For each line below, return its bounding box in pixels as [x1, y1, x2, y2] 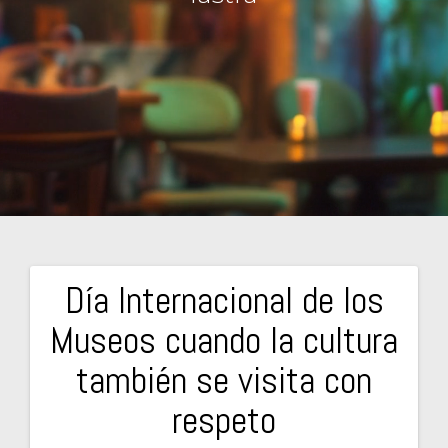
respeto [172, 396, 276, 444]
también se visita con [76, 356, 372, 404]
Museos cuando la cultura [50, 316, 398, 364]
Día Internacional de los [64, 276, 384, 324]
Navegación [29, 291, 264, 341]
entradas [29, 377, 202, 427]
